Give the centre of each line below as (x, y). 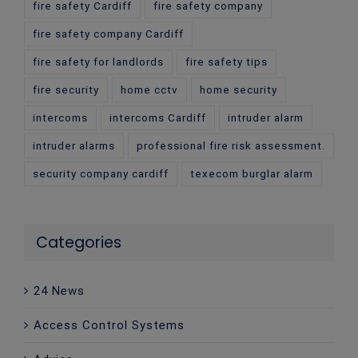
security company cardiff (101, 174)
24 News (59, 291)
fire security (66, 90)
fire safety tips (227, 62)
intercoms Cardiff (158, 118)
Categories (79, 243)
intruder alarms (74, 146)
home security (239, 90)
